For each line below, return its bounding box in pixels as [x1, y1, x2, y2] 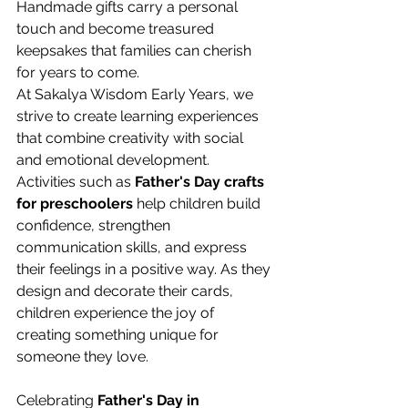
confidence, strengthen [16, 216, 174, 234]
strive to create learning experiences [16, 107, 262, 125]
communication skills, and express [16, 238, 250, 256]
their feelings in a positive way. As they [16, 260, 274, 278]
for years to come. [16, 63, 143, 81]
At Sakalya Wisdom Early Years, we [16, 85, 257, 103]
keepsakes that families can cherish [16, 41, 255, 59]
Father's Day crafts [135, 172, 268, 190]
